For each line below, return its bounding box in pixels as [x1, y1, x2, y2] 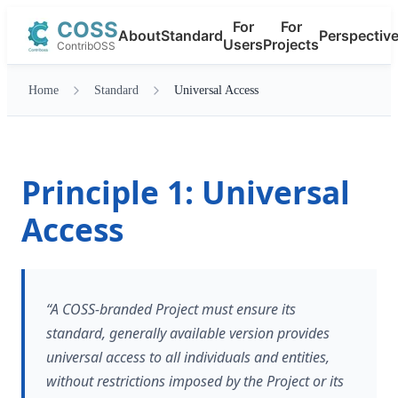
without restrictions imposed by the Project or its [46, 371, 344, 391]
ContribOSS [57, 39, 115, 52]
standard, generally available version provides [46, 323, 330, 343]
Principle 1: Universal [21, 171, 350, 213]
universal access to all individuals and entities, [46, 347, 330, 367]
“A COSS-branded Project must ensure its [46, 299, 296, 319]
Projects [263, 36, 319, 53]
